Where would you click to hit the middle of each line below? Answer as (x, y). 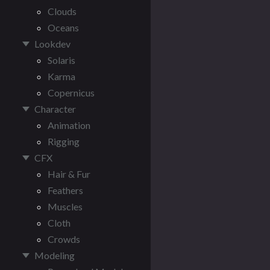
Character (55, 109)
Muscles (65, 206)
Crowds (64, 239)
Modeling (55, 255)
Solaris (61, 60)
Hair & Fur (69, 174)
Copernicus (71, 93)
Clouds (62, 11)
